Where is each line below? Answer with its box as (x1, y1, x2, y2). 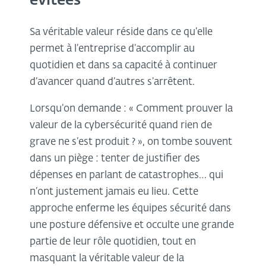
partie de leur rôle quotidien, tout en (30, 237, 196, 248)
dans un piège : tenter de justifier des (30, 154, 200, 164)
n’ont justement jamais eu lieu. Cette (30, 187, 198, 198)
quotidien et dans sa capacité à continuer (30, 61, 217, 71)
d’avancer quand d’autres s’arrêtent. (30, 77, 197, 88)
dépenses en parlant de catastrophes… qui (30, 170, 223, 181)
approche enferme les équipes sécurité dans (30, 204, 231, 214)
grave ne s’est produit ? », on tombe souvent (30, 137, 232, 148)
